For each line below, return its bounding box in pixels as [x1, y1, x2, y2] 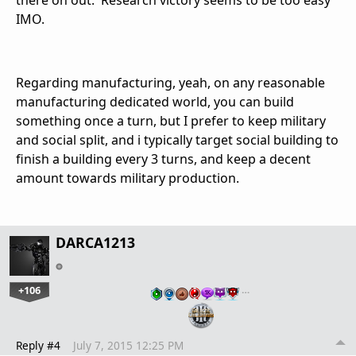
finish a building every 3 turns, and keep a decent [16, 149, 311, 168]
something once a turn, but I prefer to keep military [16, 111, 326, 130]
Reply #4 [16, 337, 60, 353]
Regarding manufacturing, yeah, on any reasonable [16, 73, 325, 91]
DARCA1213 [56, 232, 135, 252]
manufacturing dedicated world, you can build [16, 92, 294, 110]
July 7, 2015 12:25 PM [73, 337, 184, 353]
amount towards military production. [16, 168, 239, 187]
